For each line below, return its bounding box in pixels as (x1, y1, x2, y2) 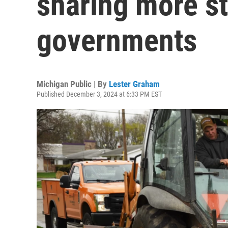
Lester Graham (109, 79, 160, 89)
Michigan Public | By (37, 79, 109, 89)
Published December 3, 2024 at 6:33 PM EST (37, 90, 162, 98)
